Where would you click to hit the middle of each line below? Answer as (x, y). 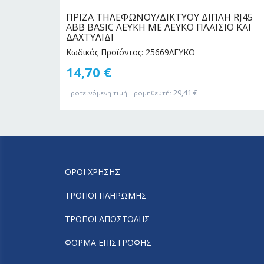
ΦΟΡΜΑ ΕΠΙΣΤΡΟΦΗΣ (108, 243)
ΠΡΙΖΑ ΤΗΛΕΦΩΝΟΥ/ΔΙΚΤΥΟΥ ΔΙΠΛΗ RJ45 (159, 17)
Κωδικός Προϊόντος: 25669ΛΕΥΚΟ (131, 52)
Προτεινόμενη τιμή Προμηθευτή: (119, 93)
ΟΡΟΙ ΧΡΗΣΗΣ (92, 172)
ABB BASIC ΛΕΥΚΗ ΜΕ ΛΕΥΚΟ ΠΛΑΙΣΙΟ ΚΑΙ (159, 27)
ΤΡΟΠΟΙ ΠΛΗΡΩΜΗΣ (105, 196)
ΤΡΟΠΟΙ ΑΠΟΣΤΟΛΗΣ (107, 219)
